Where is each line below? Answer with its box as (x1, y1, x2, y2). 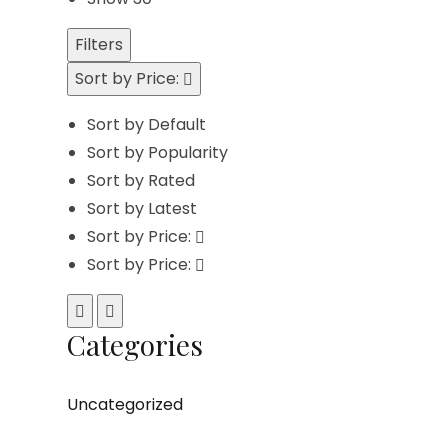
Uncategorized (67, 393, 184, 416)
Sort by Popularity (87, 141, 229, 164)
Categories (67, 326, 204, 363)
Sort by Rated (87, 169, 196, 192)
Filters (75, 33, 124, 56)
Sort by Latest (87, 197, 198, 220)
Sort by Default (87, 113, 207, 136)
